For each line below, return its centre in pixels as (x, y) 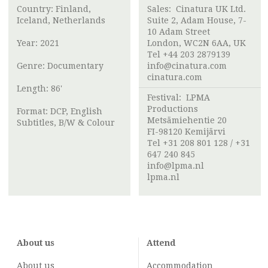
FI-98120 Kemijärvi (186, 132)
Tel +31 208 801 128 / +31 (199, 143)
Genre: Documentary (60, 66)
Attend (161, 243)
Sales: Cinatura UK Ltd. (197, 9)
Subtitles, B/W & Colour (66, 123)
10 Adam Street (179, 32)
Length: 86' (39, 89)
